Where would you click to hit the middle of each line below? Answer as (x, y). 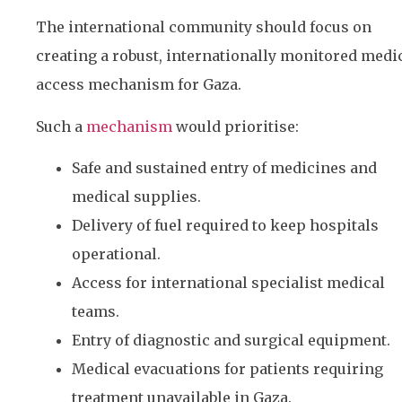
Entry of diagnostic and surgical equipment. (231, 341)
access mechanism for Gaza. (139, 85)
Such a (61, 126)
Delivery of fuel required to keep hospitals (225, 226)
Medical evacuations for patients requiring (227, 369)
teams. (96, 312)
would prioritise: (236, 126)
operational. (116, 254)
